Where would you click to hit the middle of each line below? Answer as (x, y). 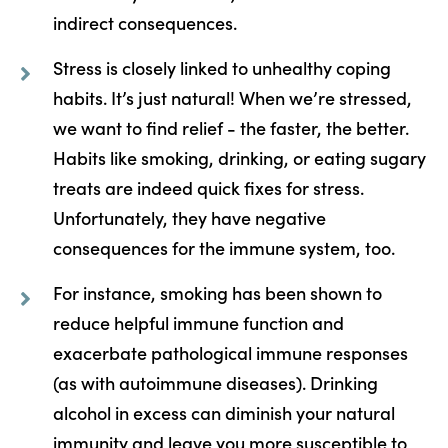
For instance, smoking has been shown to (217, 292)
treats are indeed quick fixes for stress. (208, 187)
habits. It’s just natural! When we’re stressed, (232, 97)
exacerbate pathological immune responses (230, 352)
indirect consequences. (144, 22)
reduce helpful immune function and (198, 322)
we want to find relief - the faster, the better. (230, 127)
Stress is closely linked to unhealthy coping (221, 67)
